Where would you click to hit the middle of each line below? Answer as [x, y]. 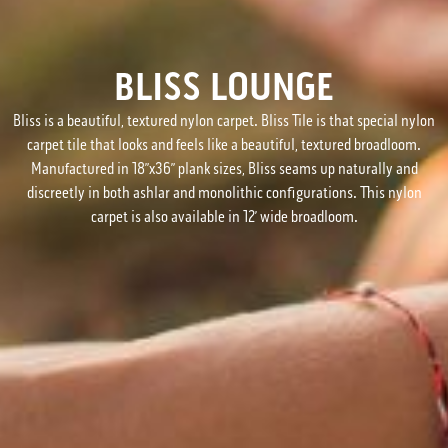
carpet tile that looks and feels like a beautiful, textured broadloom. [224, 144]
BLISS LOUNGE [224, 86]
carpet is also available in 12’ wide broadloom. [224, 216]
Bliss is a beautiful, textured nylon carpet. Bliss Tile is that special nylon [224, 120]
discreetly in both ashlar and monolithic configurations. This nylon [224, 192]
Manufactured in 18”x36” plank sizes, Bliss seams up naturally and [224, 168]
